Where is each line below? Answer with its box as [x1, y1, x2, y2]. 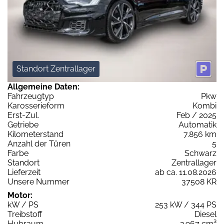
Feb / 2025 [176, 110, 216, 120]
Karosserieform [7, 101, 64, 111]
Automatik [178, 120, 216, 130]
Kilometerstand [7, 129, 63, 139]
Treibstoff [7, 209, 42, 219]
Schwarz [184, 148, 216, 158]
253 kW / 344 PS [155, 200, 216, 210]
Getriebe [7, 120, 38, 130]
